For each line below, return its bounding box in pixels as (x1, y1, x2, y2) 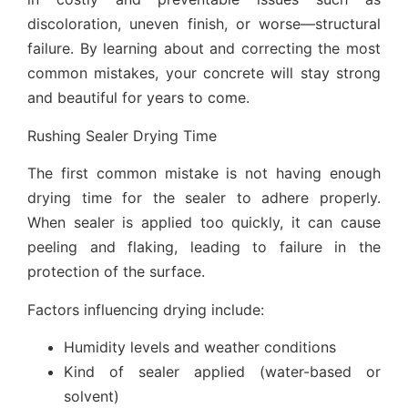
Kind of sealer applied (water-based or (64, 362, 381, 381)
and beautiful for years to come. (27, 88, 250, 107)
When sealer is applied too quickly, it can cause (27, 213, 381, 232)
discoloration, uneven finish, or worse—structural (27, 15, 381, 34)
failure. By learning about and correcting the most (27, 39, 381, 58)
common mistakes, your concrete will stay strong (27, 64, 381, 83)
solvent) (64, 386, 119, 405)
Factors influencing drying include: (27, 300, 264, 319)
